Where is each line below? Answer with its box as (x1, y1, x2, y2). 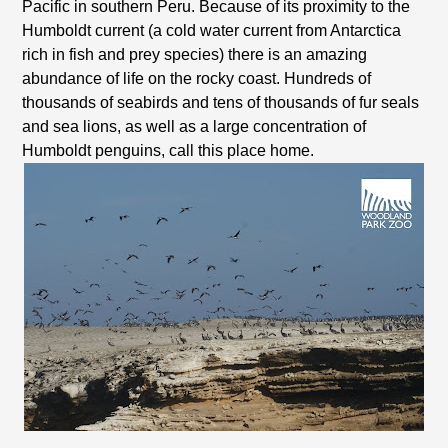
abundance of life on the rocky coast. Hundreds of (22, 70, 372, 87)
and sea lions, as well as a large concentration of (22, 118, 367, 135)
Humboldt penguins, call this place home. (22, 142, 315, 159)
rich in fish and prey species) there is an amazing (22, 46, 368, 63)
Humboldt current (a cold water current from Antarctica (22, 22, 402, 39)
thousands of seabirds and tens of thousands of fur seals (22, 94, 420, 111)
